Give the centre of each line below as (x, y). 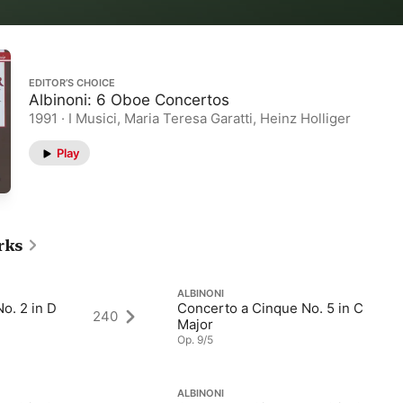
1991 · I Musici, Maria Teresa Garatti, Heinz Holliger (190, 119)
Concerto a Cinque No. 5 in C (271, 309)
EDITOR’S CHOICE (72, 83)
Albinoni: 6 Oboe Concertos (129, 100)
